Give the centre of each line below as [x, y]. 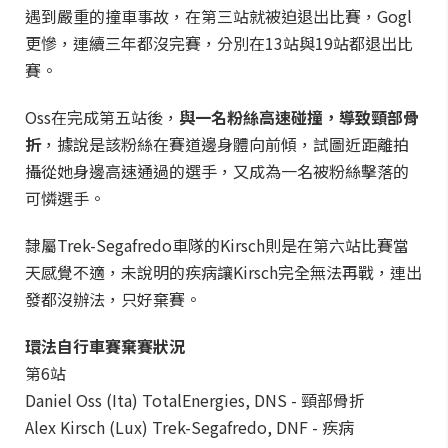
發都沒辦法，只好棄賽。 [113, 299]
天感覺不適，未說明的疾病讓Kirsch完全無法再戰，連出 [223, 272]
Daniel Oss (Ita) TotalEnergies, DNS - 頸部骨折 [195, 400]
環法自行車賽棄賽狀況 [105, 346]
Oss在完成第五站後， [102, 117]
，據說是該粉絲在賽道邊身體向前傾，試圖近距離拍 [225, 144]
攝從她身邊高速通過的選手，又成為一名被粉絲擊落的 [217, 171]
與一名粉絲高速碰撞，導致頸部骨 [299, 117]
